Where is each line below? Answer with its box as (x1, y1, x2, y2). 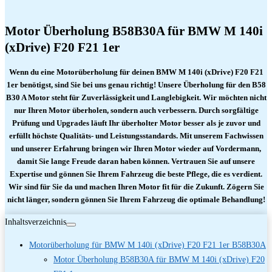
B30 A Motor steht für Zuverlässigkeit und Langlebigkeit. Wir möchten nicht (5, 93, 267, 103)
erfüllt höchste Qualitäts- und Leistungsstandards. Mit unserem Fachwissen (8, 132, 263, 141)
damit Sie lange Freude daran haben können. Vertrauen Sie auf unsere (17, 157, 255, 166)
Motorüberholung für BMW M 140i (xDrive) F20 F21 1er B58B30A (29, 240, 266, 250)
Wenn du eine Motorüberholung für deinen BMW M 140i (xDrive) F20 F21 (8, 68, 263, 77)
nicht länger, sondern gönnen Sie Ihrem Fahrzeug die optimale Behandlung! (7, 195, 265, 205)
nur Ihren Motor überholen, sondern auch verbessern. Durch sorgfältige (13, 106, 259, 115)
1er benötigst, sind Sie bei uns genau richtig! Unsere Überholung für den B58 (6, 81, 266, 90)
